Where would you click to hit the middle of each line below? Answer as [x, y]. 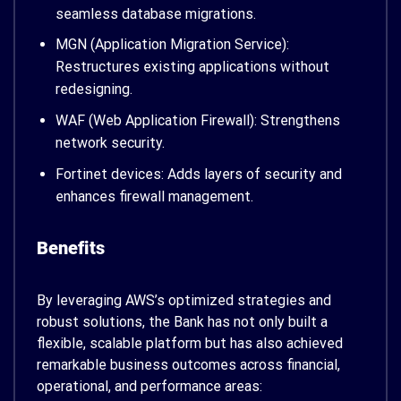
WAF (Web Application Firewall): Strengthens [197, 121]
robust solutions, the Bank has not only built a [182, 321]
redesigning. [94, 90]
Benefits [71, 247]
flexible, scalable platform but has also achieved [190, 343]
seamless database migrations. [155, 13]
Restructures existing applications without [192, 67]
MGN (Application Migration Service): [172, 45]
